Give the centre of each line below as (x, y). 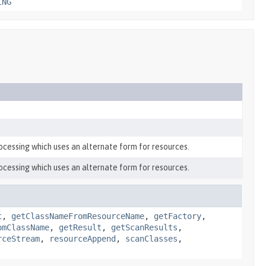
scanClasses (151, 239)
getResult (80, 227)
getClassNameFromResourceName (78, 216)
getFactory (178, 216)
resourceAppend (83, 239)
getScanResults (144, 227)
